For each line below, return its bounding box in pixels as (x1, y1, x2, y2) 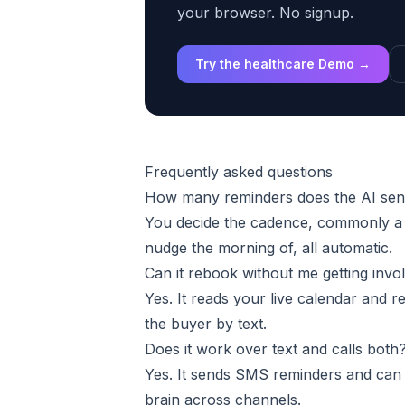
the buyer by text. (145, 315, 267, 333)
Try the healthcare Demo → (195, 56, 371, 71)
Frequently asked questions (145, 163, 333, 181)
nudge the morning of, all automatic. (145, 239, 392, 257)
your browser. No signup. (177, 4, 353, 22)
